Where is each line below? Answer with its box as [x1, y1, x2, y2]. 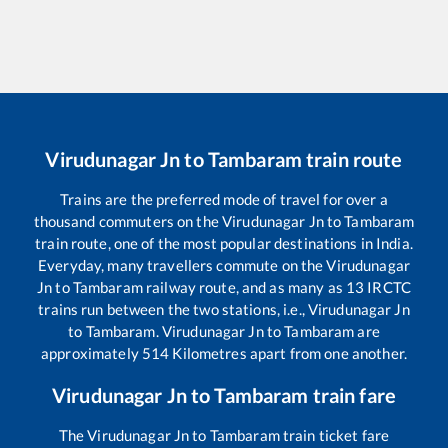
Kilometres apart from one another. [169, 344, 407, 363]
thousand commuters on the [33, 212, 222, 231]
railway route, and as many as [142, 278, 346, 297]
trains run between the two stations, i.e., [38, 300, 308, 319]
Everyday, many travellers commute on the [38, 256, 327, 275]
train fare [308, 383, 396, 408]
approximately [41, 344, 142, 363]
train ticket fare [279, 426, 390, 445]
